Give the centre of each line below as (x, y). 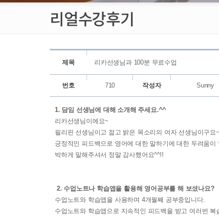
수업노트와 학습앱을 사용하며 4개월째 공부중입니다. (130, 199)
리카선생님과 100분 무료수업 (136, 62)
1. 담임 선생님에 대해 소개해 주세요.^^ (111, 109)
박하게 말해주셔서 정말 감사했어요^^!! (109, 154)
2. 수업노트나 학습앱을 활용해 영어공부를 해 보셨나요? (135, 188)
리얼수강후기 (92, 18)
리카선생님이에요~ (82, 121)
